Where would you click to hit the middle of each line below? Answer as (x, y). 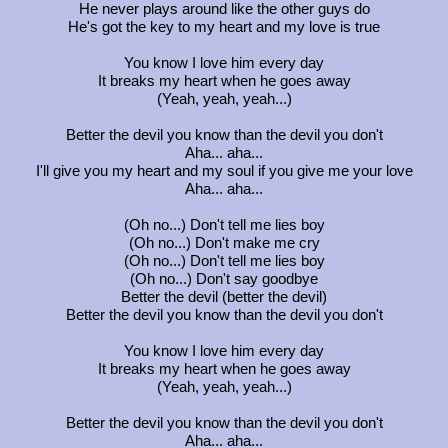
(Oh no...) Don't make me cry (224, 242)
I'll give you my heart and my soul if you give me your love (224, 170)
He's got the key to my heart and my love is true (224, 26)
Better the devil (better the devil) (224, 296)
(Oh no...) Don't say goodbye (224, 278)
